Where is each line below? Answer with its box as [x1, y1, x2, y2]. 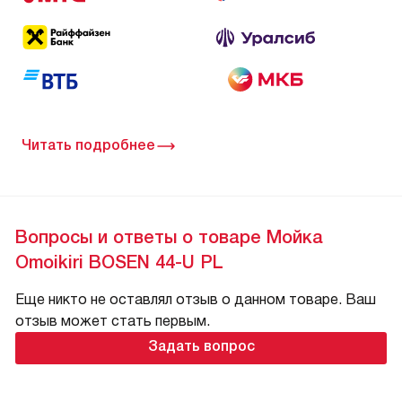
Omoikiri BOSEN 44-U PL [15, 252, 223, 273]
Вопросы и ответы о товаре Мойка [15, 227, 323, 248]
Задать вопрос [147, 338, 255, 354]
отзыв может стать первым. [15, 313, 210, 329]
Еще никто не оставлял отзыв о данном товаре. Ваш [15, 292, 376, 308]
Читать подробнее [22, 137, 155, 153]
